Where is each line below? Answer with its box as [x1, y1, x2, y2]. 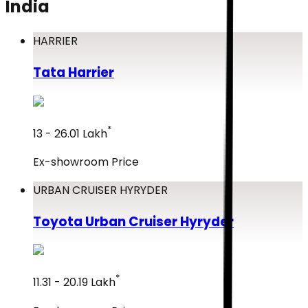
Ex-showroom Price [33, 154, 139, 170]
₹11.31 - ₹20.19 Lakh [33, 274, 115, 291]
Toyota [33, 212, 82, 231]
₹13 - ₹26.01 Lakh [33, 126, 107, 142]
